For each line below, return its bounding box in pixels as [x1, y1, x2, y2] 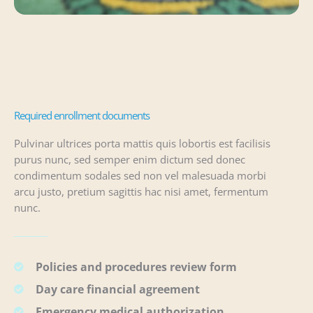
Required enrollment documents [14, 108, 150, 122]
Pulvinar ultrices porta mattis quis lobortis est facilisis [14, 136, 270, 150]
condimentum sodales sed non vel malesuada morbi [14, 168, 266, 182]
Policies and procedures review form [35, 259, 237, 275]
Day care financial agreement [35, 282, 200, 298]
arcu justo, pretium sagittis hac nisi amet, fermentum [14, 184, 268, 198]
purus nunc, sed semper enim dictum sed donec [14, 152, 245, 166]
